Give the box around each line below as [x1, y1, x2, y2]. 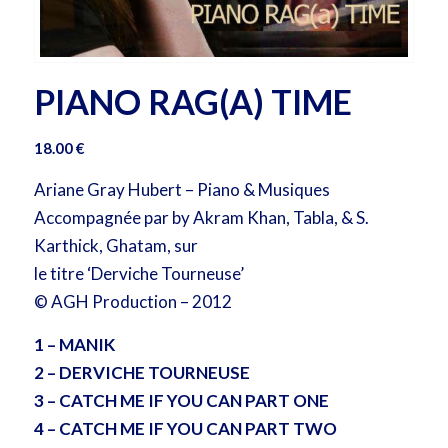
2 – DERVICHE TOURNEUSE [33, 361, 250, 383]
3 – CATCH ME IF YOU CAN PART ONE [33, 389, 329, 411]
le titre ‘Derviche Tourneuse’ [33, 263, 244, 285]
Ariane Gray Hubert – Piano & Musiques [33, 179, 330, 201]
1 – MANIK [33, 333, 115, 355]
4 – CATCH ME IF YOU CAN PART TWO [33, 417, 337, 439]
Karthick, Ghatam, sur [33, 235, 198, 257]
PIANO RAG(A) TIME [33, 80, 352, 122]
